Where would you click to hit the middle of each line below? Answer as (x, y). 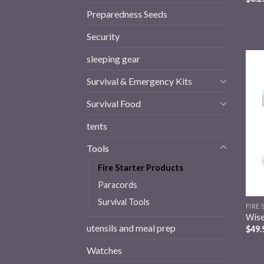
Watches (104, 250)
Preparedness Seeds (127, 14)
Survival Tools (124, 202)
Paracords (118, 184)
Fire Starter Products (141, 167)
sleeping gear (113, 58)
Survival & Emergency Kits (139, 81)
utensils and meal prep (131, 227)
